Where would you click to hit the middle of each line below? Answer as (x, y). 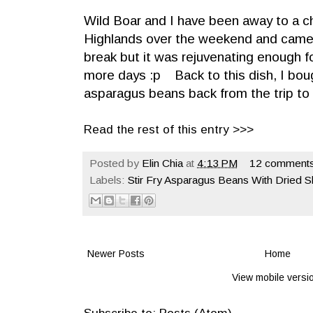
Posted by (116, 163)
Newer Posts (116, 253)
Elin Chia (162, 163)
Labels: (109, 180)
